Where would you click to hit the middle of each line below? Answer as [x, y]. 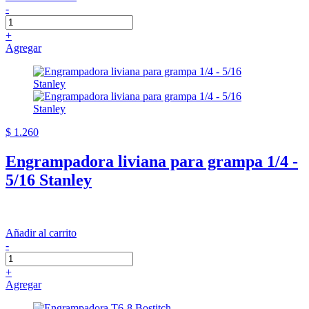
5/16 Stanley [49, 180]
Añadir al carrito [41, 233]
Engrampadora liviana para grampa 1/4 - [152, 162]
